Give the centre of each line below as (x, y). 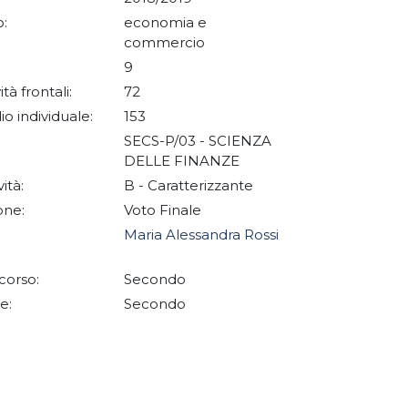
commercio (166, 42)
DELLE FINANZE (184, 161)
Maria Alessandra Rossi (201, 235)
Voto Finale (164, 210)
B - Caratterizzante (190, 185)
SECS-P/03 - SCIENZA (198, 141)
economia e (165, 22)
